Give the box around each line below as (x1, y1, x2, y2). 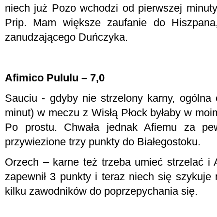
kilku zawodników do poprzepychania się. (5, 185, 198, 197)
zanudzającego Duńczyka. (5, 31, 128, 43)
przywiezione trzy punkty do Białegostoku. (5, 136, 201, 148)
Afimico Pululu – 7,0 (5, 72, 105, 84)
